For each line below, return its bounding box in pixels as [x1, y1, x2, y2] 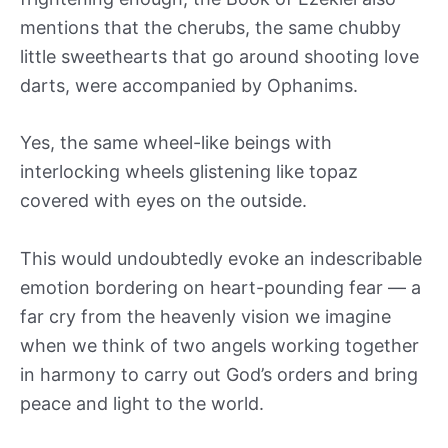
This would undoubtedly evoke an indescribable [20, 248, 422, 270]
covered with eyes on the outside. [20, 190, 307, 212]
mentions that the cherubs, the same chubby [20, 16, 401, 38]
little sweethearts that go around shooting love [20, 45, 419, 67]
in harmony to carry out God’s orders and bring [20, 364, 418, 386]
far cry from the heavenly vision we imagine [20, 306, 391, 328]
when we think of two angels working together [20, 335, 419, 357]
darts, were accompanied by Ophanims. [20, 74, 358, 96]
